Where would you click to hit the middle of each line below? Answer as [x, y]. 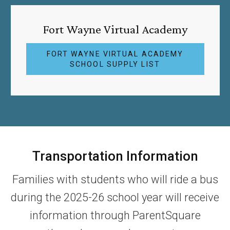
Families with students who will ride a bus [115, 179]
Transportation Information [115, 156]
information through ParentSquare [115, 215]
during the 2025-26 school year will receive [115, 197]
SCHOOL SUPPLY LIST [115, 64]
